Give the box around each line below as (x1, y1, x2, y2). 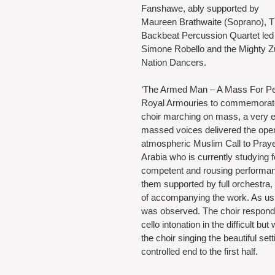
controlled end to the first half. (141, 246, 258, 257)
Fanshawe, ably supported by (141, 2, 261, 14)
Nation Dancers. (141, 56, 206, 68)
